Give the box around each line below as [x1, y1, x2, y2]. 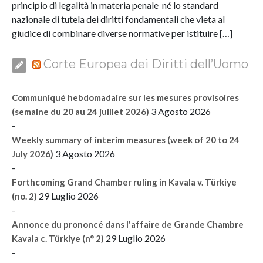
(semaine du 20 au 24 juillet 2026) [12, 106, 149, 117]
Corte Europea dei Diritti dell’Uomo [43, 56, 248, 71]
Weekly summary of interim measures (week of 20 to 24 [12, 134, 240, 145]
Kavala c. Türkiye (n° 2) [12, 232, 104, 244]
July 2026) [12, 148, 53, 159]
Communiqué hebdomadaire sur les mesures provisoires [12, 92, 239, 103]
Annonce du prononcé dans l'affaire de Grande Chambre [12, 218, 244, 230]
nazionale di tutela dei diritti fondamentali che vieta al [12, 13, 225, 25]
